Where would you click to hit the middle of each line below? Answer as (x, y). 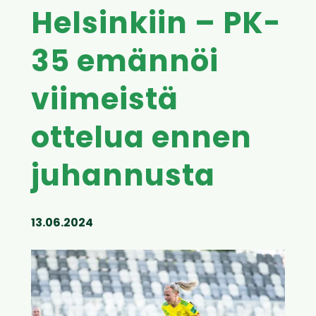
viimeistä (105, 102)
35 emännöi (125, 64)
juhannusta (123, 178)
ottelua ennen (141, 140)
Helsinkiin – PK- (156, 26)
